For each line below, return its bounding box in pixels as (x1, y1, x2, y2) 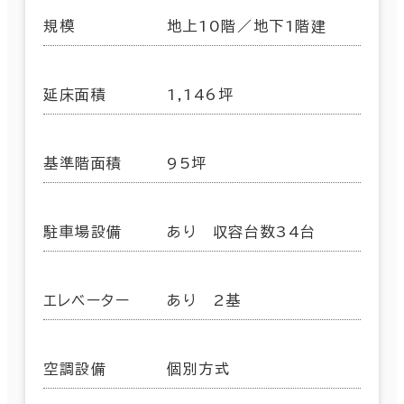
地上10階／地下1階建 (167, 19, 327, 34)
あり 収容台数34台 (167, 225, 317, 240)
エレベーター (43, 293, 131, 308)
